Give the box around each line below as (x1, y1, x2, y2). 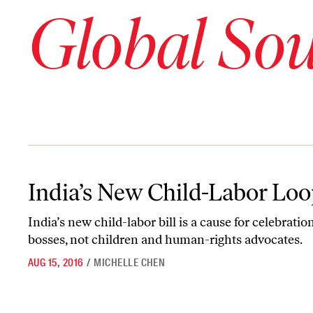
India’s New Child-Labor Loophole (27, 173, 177, 185)
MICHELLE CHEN (94, 256, 166, 270)
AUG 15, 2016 (28, 256, 84, 270)
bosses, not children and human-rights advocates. (28, 232, 305, 247)
